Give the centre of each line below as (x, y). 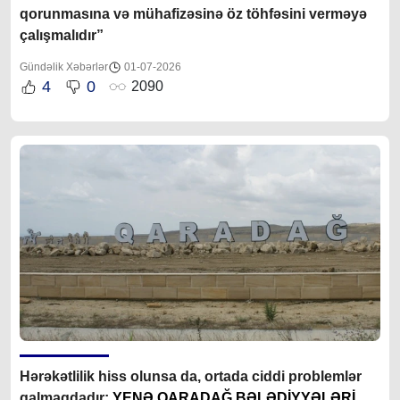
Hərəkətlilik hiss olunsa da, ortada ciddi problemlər (191, 376)
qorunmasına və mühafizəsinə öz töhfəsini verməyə (193, 13)
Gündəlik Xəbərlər (64, 67)
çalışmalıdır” (62, 35)
